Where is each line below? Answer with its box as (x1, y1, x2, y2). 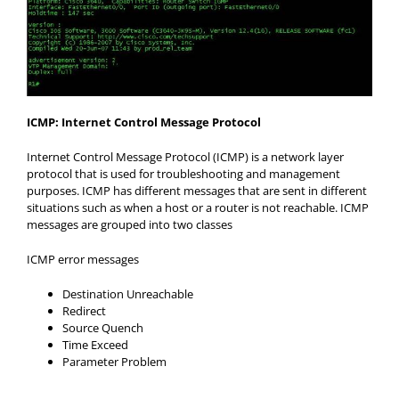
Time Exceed (62, 336, 128, 353)
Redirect (62, 302, 106, 319)
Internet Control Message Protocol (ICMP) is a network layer (27, 148, 344, 165)
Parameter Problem (62, 353, 167, 370)
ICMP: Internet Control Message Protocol (27, 113, 261, 130)
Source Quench (62, 319, 143, 336)
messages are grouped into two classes (27, 216, 232, 232)
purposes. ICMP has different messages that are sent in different (27, 182, 367, 199)
